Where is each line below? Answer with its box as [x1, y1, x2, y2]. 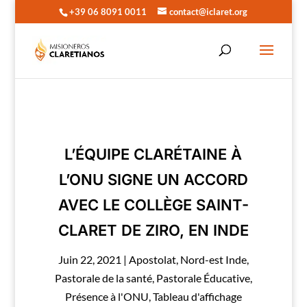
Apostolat [128, 253, 176, 266]
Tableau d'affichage [152, 290, 242, 303]
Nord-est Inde [180, 253, 247, 266]
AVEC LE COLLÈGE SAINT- [58, 196, 249, 214]
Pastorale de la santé [54, 271, 152, 284]
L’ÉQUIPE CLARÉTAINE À [64, 145, 243, 163]
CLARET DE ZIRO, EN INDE [58, 221, 249, 239]
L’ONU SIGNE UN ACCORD [58, 171, 248, 188]
